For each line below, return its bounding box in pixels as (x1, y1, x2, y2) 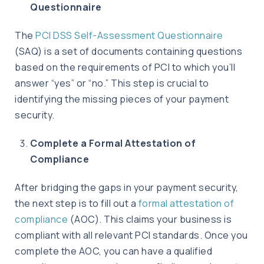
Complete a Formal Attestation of (30, 137, 196, 150)
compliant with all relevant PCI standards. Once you (15, 229, 248, 242)
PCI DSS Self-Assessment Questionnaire (35, 29, 223, 42)
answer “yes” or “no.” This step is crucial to (15, 77, 209, 90)
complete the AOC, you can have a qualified (15, 245, 212, 258)
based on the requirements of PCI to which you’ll (15, 61, 235, 74)
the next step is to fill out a (15, 197, 138, 210)
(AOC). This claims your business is (68, 213, 232, 226)
